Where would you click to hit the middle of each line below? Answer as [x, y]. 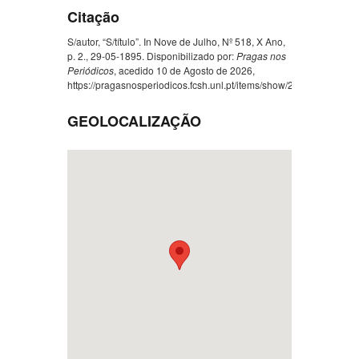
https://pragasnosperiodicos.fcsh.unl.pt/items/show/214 [186, 85]
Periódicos [91, 71]
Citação [93, 16]
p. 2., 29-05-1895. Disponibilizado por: [152, 56]
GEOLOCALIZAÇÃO [134, 121]
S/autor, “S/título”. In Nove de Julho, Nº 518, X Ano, [176, 42]
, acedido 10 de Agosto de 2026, [184, 71]
